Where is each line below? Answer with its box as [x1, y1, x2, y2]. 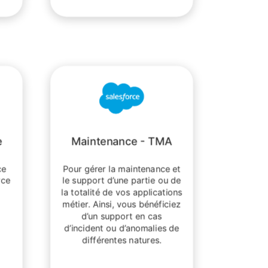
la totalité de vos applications [61, 187, 182, 198]
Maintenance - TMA [71, 135, 172, 148]
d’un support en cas [81, 211, 162, 222]
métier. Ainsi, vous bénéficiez [62, 199, 181, 210]
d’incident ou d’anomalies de [64, 222, 179, 233]
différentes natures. [82, 234, 162, 245]
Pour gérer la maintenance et [62, 163, 181, 174]
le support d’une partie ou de [62, 175, 181, 186]
